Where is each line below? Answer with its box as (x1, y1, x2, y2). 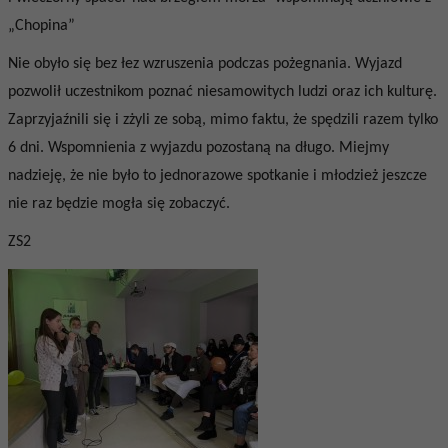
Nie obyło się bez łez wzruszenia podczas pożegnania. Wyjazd (7, 56, 402, 72)
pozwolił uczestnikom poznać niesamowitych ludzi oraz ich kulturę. (7, 84, 437, 100)
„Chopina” (7, 18, 75, 34)
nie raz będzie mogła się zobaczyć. (7, 196, 230, 212)
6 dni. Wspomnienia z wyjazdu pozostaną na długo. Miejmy (7, 140, 389, 156)
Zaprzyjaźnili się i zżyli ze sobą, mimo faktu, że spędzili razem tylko (7, 112, 438, 128)
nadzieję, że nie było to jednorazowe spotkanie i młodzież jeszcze (7, 168, 427, 184)
